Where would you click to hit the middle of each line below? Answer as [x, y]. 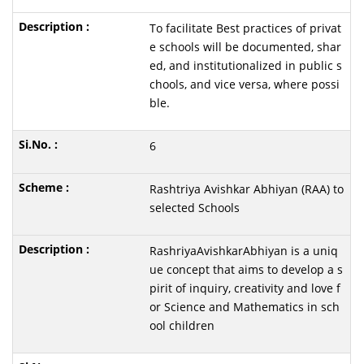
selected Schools [194, 208]
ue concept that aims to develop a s [246, 269]
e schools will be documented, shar [245, 47]
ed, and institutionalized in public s [245, 65]
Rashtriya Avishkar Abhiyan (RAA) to [246, 189]
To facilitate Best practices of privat [245, 28]
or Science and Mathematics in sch [244, 307]
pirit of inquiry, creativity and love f [245, 288]
